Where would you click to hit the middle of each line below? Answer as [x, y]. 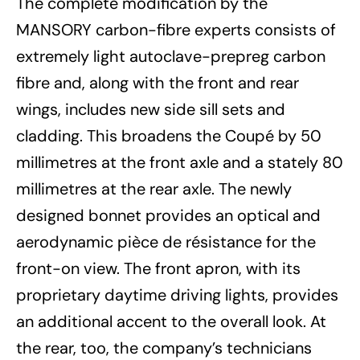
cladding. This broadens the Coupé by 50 [169, 136]
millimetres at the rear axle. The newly [154, 189]
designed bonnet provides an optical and [168, 216]
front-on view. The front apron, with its [158, 269]
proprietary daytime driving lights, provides [177, 295]
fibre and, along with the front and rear [157, 83]
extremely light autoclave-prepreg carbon [171, 57]
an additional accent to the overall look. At [171, 322]
